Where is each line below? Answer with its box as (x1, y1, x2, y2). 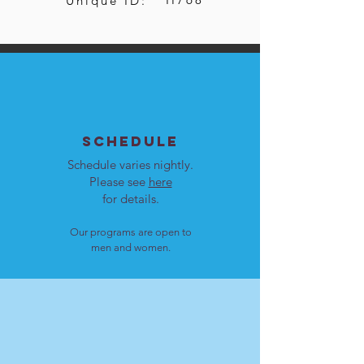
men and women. (90, 241, 171, 254)
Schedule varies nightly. (67, 157, 193, 173)
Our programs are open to (69, 226, 192, 239)
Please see (89, 174, 149, 190)
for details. (102, 191, 159, 207)
